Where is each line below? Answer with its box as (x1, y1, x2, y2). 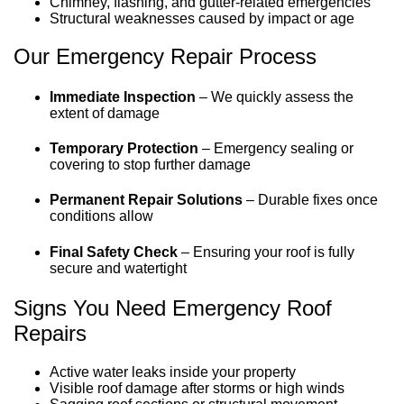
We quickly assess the (211, 88, 353, 105)
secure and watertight (50, 260, 187, 276)
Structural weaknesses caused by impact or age (50, 10, 354, 26)
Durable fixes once (258, 192, 378, 208)
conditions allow (50, 208, 153, 225)
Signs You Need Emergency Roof (14, 295, 332, 320)
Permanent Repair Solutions (50, 192, 243, 208)
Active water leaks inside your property (50, 363, 296, 380)
